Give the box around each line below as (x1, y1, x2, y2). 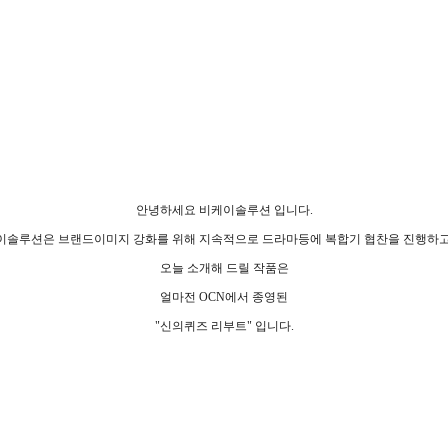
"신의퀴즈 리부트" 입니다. (154, 318, 294, 333)
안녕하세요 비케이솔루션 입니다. (135, 202, 313, 217)
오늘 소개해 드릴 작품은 (159, 260, 289, 275)
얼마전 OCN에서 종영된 (160, 289, 288, 304)
